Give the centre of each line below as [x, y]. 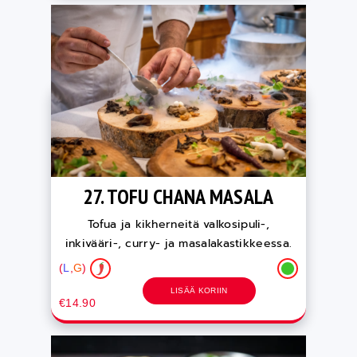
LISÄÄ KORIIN [199, 290]
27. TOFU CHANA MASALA [178, 196]
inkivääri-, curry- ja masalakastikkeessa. [178, 243]
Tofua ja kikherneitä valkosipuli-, [178, 224]
